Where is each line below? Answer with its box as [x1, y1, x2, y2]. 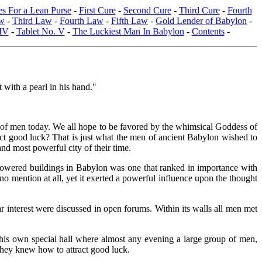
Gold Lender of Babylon [156, 15, 247, 26]
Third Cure [178, 5, 220, 15]
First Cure [78, 5, 116, 15]
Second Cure [123, 5, 171, 15]
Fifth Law [111, 15, 148, 26]
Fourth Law [60, 15, 104, 26]
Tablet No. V [16, 26, 65, 36]
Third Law [12, 15, 52, 26]
